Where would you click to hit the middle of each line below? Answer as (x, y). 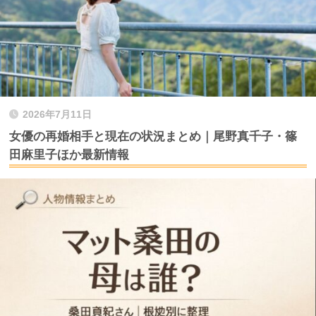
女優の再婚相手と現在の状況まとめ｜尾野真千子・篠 (153, 136)
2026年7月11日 (57, 114)
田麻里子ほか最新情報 (69, 154)
